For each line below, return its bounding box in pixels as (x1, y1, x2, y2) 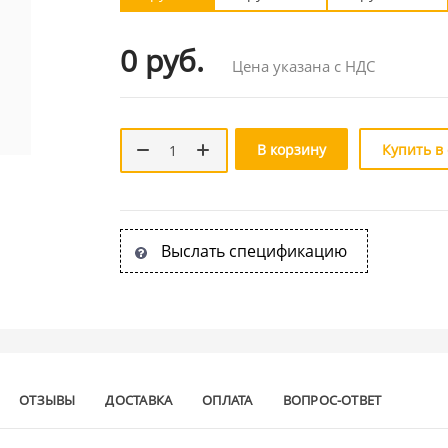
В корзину (256, 139, 326, 159)
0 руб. (119, 39, 204, 81)
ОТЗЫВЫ (19, 390, 76, 409)
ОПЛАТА (202, 390, 253, 409)
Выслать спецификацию (160, 239, 347, 262)
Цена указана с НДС (231, 55, 375, 76)
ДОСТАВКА (105, 390, 173, 409)
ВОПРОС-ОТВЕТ (282, 390, 382, 409)
